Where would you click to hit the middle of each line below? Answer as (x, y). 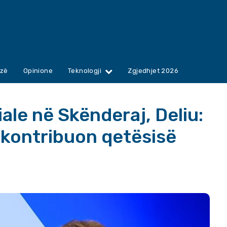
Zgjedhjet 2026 (153, 71)
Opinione (38, 71)
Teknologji (85, 71)
